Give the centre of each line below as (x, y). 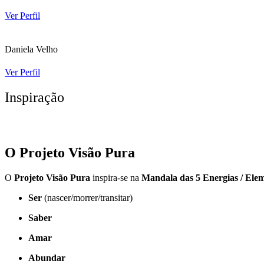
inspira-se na (116, 178)
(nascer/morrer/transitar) (87, 198)
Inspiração (34, 98)
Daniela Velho (31, 49)
